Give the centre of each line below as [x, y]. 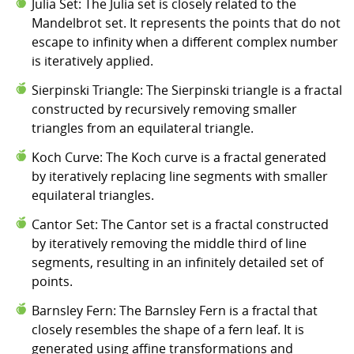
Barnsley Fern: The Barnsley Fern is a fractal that [175, 310]
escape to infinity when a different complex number [185, 41]
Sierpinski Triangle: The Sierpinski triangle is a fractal [187, 90]
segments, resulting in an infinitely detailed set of [177, 262]
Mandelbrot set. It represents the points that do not [186, 23]
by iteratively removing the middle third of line [169, 243]
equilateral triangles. [93, 195]
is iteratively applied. [92, 60]
